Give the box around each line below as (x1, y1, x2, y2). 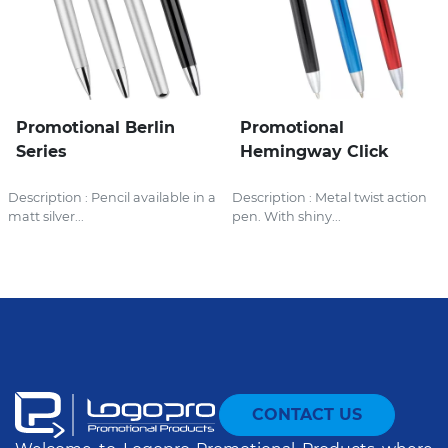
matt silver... (8, 208, 84, 224)
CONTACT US (252, 404, 362, 424)
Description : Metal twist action (232, 189, 427, 205)
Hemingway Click (240, 141, 389, 161)
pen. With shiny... (232, 208, 341, 224)
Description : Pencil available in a (8, 189, 216, 205)
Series (16, 141, 67, 161)
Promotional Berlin (16, 117, 175, 137)
